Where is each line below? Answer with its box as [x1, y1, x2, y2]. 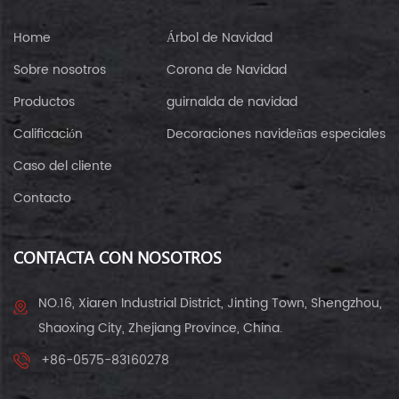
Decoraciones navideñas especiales [167, 123, 386, 144]
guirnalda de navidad [167, 91, 297, 112]
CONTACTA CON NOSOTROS [13, 248, 222, 270]
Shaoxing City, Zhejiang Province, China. [38, 317, 282, 338]
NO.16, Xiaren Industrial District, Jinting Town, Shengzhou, [38, 292, 382, 313]
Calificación [13, 123, 83, 144]
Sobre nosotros [13, 59, 106, 80]
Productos [13, 91, 75, 112]
